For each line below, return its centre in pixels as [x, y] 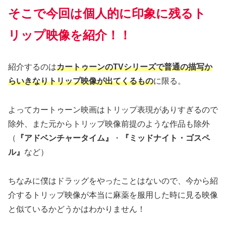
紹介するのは [32, 67]
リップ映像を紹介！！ [70, 35]
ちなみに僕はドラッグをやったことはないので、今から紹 [113, 181]
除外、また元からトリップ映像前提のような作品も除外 [109, 124]
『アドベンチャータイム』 [65, 138]
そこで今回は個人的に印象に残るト [107, 13]
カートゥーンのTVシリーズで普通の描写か [134, 67]
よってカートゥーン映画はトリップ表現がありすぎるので [113, 110]
